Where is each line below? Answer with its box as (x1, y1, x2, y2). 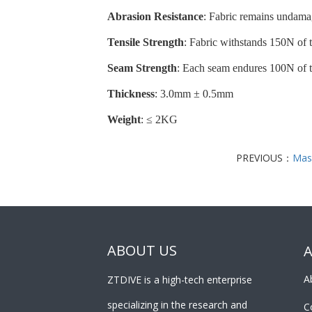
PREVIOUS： (235, 151, 292, 165)
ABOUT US (107, 241, 178, 260)
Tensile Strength (107, 36, 185, 49)
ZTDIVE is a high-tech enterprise (107, 273, 253, 287)
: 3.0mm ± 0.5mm (155, 88, 234, 100)
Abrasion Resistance (107, 10, 204, 23)
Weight (107, 114, 141, 126)
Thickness (107, 88, 155, 100)
